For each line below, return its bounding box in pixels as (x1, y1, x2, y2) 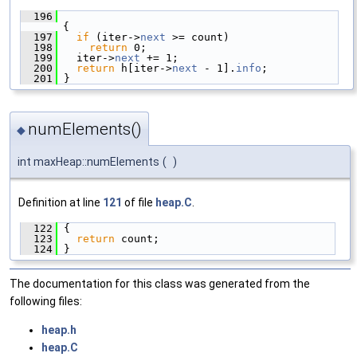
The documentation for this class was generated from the (10, 277, 310, 291)
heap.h (41, 324, 76, 337)
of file (122, 196, 155, 210)
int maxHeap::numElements (18, 155, 159, 169)
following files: (10, 295, 82, 308)
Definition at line (18, 196, 103, 210)
